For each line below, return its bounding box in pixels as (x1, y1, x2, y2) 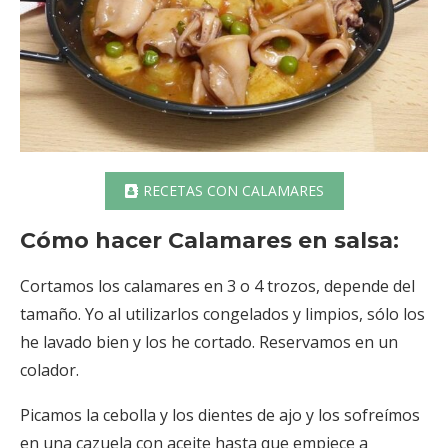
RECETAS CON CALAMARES (142, 181, 324, 201)
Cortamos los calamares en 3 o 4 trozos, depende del (20, 275, 415, 298)
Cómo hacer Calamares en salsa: (20, 227, 399, 255)
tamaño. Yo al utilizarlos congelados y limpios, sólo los (20, 303, 425, 326)
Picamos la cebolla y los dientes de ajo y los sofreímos (20, 404, 420, 427)
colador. (20, 359, 79, 382)
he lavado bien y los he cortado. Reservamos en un (20, 331, 398, 354)
